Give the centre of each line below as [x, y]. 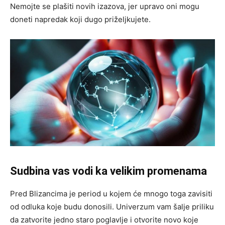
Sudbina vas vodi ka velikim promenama [108, 171]
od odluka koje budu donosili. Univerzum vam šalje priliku [112, 207]
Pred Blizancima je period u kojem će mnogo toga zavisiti [111, 194]
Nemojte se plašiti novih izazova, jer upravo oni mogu [105, 6]
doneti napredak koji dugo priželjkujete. [80, 19]
